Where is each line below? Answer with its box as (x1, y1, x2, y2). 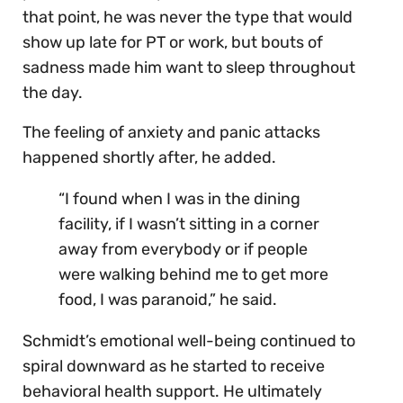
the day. (22, 83, 83, 103)
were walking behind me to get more (58, 264, 328, 285)
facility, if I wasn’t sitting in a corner (58, 214, 319, 235)
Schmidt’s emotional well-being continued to (22, 331, 355, 352)
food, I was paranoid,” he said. (58, 290, 277, 310)
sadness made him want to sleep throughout (22, 58, 355, 78)
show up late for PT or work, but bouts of (22, 32, 323, 53)
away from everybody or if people (58, 239, 308, 260)
